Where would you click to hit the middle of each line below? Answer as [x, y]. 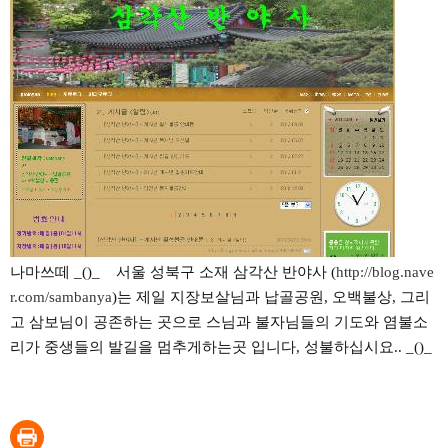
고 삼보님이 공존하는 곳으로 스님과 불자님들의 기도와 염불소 [219, 322]
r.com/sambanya [61, 297]
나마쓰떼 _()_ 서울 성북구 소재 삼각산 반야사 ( [173, 272]
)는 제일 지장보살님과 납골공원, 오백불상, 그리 [271, 297]
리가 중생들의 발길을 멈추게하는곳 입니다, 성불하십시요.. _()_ [221, 347]
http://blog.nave [385, 272]
